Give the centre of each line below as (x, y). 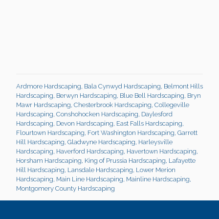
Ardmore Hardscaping (49, 87)
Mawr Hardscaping (44, 105)
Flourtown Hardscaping (50, 133)
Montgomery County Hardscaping (66, 189)
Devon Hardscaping (85, 124)
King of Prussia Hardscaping (125, 161)
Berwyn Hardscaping (87, 96)
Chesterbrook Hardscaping (113, 105)
